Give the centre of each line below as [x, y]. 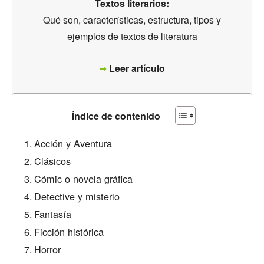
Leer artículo [137, 68]
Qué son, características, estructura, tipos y [132, 20]
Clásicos [54, 161]
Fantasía [53, 214]
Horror [49, 249]
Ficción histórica [71, 232]
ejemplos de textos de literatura [132, 36]
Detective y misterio [77, 196]
